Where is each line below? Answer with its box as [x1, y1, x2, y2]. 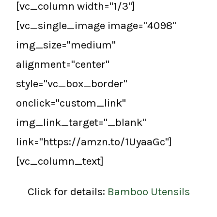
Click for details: [27, 185, 108, 198]
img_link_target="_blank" [16, 116, 146, 129]
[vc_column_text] [16, 155, 104, 168]
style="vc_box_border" [16, 77, 127, 91]
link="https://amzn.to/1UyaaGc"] [16, 135, 172, 149]
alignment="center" [16, 58, 109, 71]
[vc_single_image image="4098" [16, 19, 176, 32]
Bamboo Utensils [107, 185, 190, 198]
